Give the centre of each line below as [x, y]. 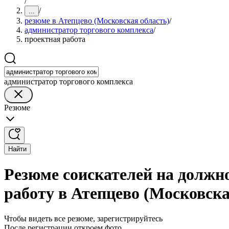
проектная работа [55, 39]
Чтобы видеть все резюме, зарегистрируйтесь [83, 218]
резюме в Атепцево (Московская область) [97, 21]
